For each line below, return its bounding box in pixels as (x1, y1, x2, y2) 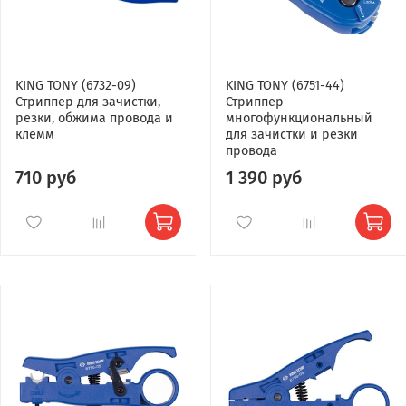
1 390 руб (226, 166, 303, 188)
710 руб (15, 166, 77, 188)
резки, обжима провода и (15, 110, 173, 126)
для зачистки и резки (226, 126, 358, 142)
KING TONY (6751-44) (226, 77, 344, 93)
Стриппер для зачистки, (15, 93, 160, 110)
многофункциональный (226, 110, 372, 126)
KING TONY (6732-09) (15, 77, 136, 93)
